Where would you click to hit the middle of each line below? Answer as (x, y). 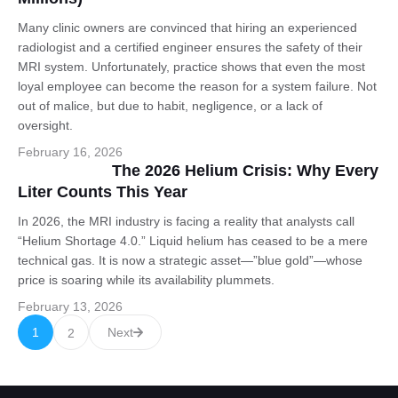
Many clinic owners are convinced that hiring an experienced (187, 28)
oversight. (45, 125)
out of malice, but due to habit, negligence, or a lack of (170, 106)
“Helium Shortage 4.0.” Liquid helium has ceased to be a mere (193, 241)
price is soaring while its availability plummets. (146, 280)
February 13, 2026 (70, 306)
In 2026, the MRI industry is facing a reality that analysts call (186, 221)
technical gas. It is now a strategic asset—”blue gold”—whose (190, 260)
